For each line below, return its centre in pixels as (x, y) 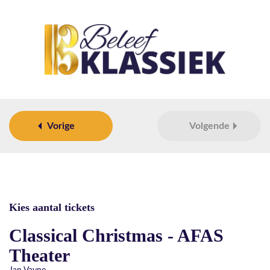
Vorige (61, 126)
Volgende (209, 126)
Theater (39, 255)
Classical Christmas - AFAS (116, 235)
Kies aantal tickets (52, 207)
